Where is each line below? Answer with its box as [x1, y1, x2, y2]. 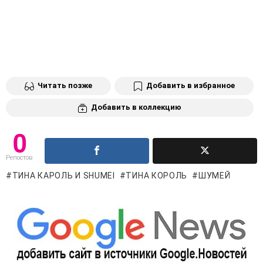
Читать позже [38, 81, 92, 90]
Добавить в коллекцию [91, 102, 181, 112]
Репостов [6, 153, 32, 161]
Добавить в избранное [146, 81, 235, 90]
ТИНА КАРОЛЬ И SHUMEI [12, 170, 115, 180]
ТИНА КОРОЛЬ [126, 170, 188, 180]
